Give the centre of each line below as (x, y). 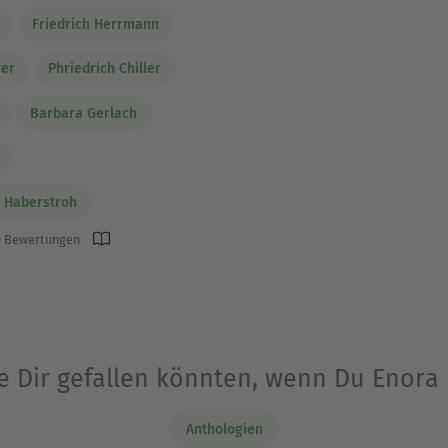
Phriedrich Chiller (105, 69)
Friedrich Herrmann (96, 24)
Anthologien (224, 429)
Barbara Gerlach (84, 113)
